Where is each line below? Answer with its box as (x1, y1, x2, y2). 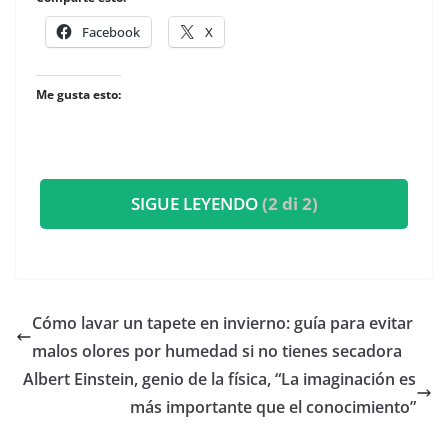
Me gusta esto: (36, 86, 121, 104)
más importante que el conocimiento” (130, 396, 416, 419)
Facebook (82, 23, 140, 42)
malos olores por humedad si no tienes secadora (32, 340, 402, 363)
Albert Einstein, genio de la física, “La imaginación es (23, 368, 416, 391)
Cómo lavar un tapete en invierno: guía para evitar (32, 312, 413, 335)
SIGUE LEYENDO (130, 192, 262, 216)
